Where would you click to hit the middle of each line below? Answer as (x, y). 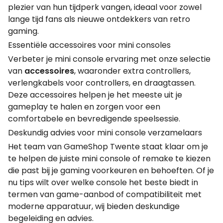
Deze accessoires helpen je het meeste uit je (95, 95)
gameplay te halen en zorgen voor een (84, 107)
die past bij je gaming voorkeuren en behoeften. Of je (111, 170)
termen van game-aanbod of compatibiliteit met (105, 194)
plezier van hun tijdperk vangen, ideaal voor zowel (105, 7)
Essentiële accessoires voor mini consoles (89, 45)
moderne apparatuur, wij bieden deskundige (94, 206)
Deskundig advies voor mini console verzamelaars (105, 133)
